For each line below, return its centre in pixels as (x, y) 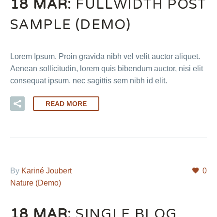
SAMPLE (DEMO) (71, 24)
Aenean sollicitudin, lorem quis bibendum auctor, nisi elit (107, 68)
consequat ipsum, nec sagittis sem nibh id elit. (89, 80)
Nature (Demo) (36, 183)
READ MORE (66, 103)
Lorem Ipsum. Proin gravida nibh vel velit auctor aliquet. (105, 56)
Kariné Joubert (46, 170)
